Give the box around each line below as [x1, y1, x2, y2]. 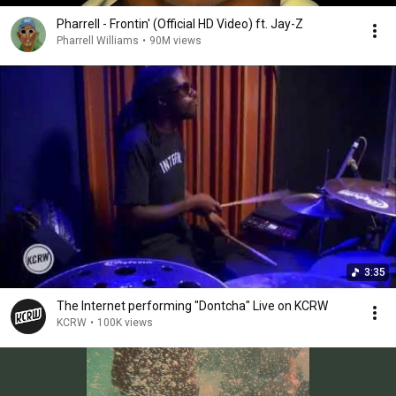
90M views [149, 34, 202, 47]
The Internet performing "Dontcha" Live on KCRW [57, 299, 328, 313]
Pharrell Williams [57, 34, 139, 47]
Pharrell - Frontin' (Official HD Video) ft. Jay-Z [57, 17, 303, 31]
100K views [97, 316, 153, 329]
